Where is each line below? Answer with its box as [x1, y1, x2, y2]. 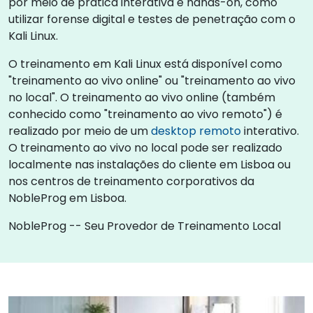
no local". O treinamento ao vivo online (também [8, 89, 275, 105]
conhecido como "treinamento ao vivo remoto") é [8, 106, 282, 122]
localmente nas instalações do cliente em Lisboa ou [8, 156, 291, 173]
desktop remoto [151, 123, 241, 139]
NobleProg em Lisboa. [8, 190, 126, 206]
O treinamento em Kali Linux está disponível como [8, 56, 282, 72]
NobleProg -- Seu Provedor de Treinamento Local [8, 218, 281, 234]
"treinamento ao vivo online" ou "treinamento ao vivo [8, 73, 296, 89]
